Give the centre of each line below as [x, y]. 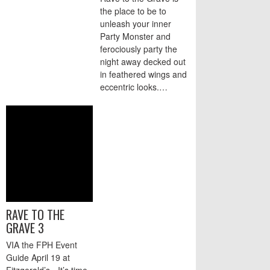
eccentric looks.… [134, 86]
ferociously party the [139, 49]
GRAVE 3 [25, 228]
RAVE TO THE [35, 214]
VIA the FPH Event [42, 244]
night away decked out [143, 61]
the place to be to [133, 11]
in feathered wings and [143, 74]
